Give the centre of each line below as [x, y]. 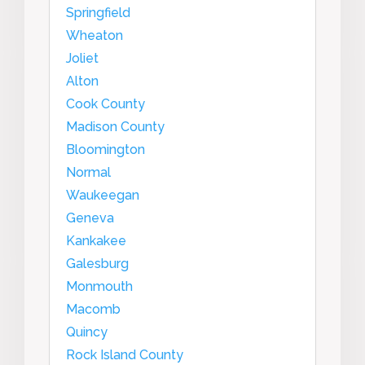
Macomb [93, 309]
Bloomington [106, 149]
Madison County [115, 126]
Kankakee [96, 240]
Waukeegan [103, 195]
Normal [88, 172]
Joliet [82, 58]
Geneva [90, 218]
